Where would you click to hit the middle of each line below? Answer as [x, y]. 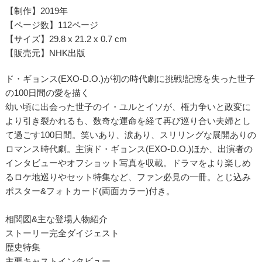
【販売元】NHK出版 [45, 53]
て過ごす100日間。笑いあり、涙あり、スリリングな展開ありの [130, 135]
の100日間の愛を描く [47, 92]
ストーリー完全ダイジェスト [62, 233]
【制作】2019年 [36, 11]
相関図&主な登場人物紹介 [56, 219]
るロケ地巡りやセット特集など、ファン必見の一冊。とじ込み [128, 177]
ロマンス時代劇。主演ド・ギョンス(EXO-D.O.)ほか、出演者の [129, 149]
